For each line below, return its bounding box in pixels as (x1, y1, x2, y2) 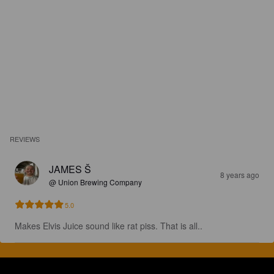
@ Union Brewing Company (49, 177, 142, 187)
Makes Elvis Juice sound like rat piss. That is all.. (15, 220, 202, 232)
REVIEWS (10, 134, 40, 144)
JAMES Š (49, 162, 91, 176)
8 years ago (220, 169, 259, 180)
